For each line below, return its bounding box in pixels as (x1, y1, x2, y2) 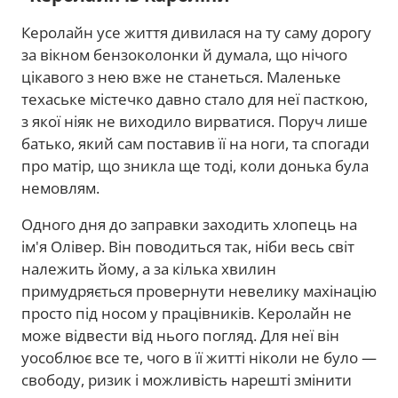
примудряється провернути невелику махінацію (21, 280, 377, 301)
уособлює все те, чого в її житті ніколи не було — (21, 346, 377, 368)
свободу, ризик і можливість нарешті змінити (21, 369, 352, 390)
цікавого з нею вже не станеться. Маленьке (21, 66, 341, 87)
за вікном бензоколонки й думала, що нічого (21, 44, 347, 65)
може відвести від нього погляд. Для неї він (21, 324, 339, 346)
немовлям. (21, 177, 99, 198)
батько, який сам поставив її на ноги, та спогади (21, 132, 370, 154)
